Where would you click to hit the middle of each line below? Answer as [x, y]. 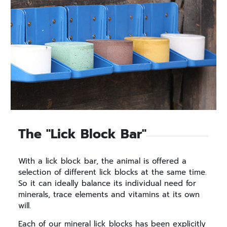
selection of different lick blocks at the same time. [112, 172]
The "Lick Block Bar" [82, 134]
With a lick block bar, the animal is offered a [102, 161]
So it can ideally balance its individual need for [107, 183]
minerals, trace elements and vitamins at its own [109, 194]
